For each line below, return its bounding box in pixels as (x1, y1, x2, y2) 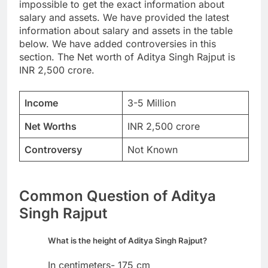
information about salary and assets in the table (19, 24, 233, 36)
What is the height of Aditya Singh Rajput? (48, 235, 207, 245)
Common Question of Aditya (19, 187, 216, 205)
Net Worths (25, 120, 77, 132)
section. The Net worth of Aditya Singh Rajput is (19, 50, 235, 63)
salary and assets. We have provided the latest (19, 11, 229, 23)
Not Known (127, 143, 178, 156)
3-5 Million (127, 96, 176, 109)
